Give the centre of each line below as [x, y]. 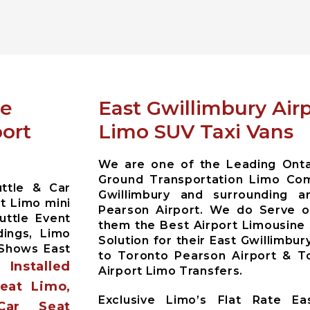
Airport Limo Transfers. [171, 271]
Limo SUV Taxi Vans [196, 131]
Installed [40, 266]
